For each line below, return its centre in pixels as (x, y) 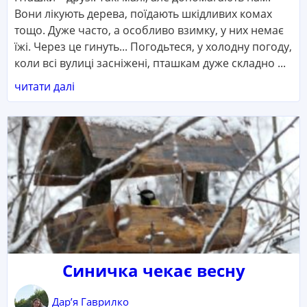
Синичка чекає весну (153, 271)
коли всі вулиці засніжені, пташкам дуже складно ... (150, 63)
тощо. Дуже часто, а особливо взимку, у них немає (149, 30)
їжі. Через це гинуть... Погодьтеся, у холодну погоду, (153, 47)
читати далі (45, 87)
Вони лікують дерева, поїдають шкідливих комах (143, 14)
